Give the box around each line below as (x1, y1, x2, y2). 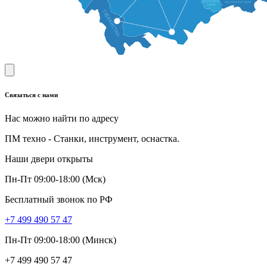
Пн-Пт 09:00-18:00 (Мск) (5, 174, 105, 185)
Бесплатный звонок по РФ (5, 194, 113, 205)
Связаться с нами (5, 91, 58, 99)
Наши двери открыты (5, 154, 93, 164)
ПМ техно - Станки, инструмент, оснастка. (5, 133, 179, 144)
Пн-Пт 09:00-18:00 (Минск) (5, 235, 116, 246)
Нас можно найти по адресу (5, 113, 119, 124)
